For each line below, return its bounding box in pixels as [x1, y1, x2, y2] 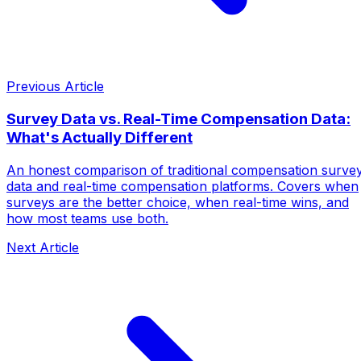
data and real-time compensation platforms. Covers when [6, 177, 359, 194]
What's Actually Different [6, 128, 193, 147]
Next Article [6, 239, 79, 255]
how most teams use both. [6, 210, 168, 226]
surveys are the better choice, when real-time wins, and [6, 193, 349, 210]
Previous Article [6, 78, 104, 95]
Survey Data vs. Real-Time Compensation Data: [6, 110, 351, 129]
